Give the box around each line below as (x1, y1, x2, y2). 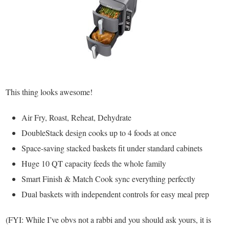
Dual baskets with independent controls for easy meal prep (21, 188, 210, 199)
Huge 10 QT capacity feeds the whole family (21, 157, 167, 169)
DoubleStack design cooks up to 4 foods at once (21, 127, 177, 138)
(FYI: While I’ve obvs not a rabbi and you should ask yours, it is (6, 214, 212, 225)
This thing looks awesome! (6, 86, 93, 97)
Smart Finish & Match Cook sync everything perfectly (21, 173, 196, 184)
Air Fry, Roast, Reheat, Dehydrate (21, 111, 132, 123)
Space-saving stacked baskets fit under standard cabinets (21, 142, 203, 153)
